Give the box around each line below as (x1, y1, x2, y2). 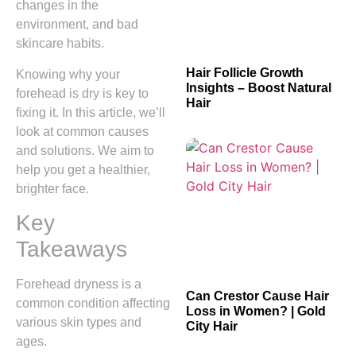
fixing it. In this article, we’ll (16, 105, 165, 119)
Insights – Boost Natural (186, 80, 331, 95)
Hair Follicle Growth (186, 65, 304, 79)
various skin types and (16, 315, 141, 330)
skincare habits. (16, 37, 104, 51)
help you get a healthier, (16, 162, 150, 176)
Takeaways (16, 237, 127, 262)
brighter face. (16, 181, 89, 195)
